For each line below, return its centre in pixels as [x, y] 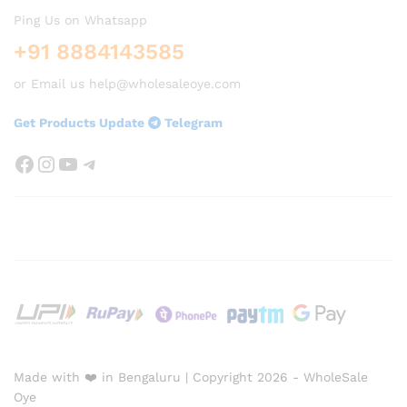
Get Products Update [81, 122]
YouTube [100, 163]
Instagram [89, 163]
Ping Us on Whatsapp [80, 20]
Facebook [64, 163]
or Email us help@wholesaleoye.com [127, 84]
